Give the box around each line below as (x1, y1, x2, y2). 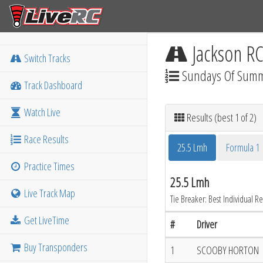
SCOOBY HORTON (197, 243, 259, 257)
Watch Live (22, 105, 61, 119)
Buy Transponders (22, 240, 88, 254)
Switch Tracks (22, 51, 71, 65)
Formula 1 (226, 140, 259, 154)
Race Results (22, 132, 69, 146)
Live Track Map (22, 186, 76, 200)
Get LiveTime (22, 213, 70, 227)
